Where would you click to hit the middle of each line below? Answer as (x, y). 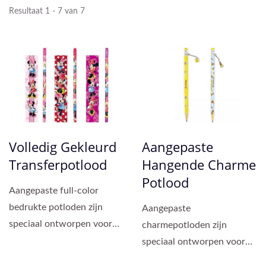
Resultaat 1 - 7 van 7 (47, 11)
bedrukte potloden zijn (56, 208)
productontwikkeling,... (57, 257)
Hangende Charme (199, 165)
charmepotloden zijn (184, 225)
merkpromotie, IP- (47, 241)
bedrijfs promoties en (186, 259)
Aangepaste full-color (54, 191)
